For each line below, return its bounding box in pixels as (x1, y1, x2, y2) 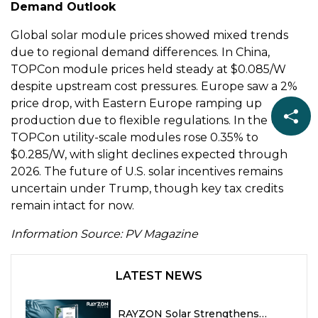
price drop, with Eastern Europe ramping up (11, 97, 262, 111)
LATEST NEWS (116, 269, 202, 283)
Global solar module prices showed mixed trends (11, 28, 288, 43)
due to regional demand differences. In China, (11, 45, 270, 60)
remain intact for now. (11, 199, 134, 213)
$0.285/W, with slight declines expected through (11, 148, 287, 162)
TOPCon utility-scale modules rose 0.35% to (11, 131, 258, 145)
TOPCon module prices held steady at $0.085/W (11, 62, 286, 77)
